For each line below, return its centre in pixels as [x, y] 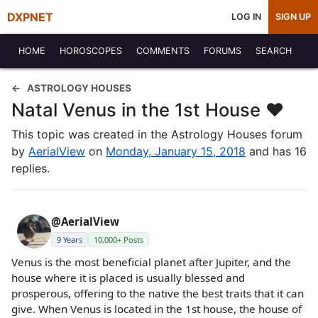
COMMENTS [163, 51]
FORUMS [223, 51]
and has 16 [276, 151]
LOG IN [246, 17]
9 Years [70, 240]
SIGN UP [293, 17]
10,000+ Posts [119, 240]
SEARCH [274, 51]
